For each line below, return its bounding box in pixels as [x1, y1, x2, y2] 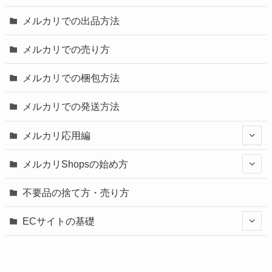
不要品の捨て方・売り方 [22, 187, 130, 199]
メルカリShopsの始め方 [22, 158, 129, 169]
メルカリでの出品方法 [22, 15, 120, 26]
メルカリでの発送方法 [22, 101, 120, 112]
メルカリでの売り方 [22, 44, 110, 55]
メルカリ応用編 [22, 129, 91, 141]
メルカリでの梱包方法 [22, 72, 120, 84]
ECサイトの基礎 [22, 216, 95, 227]
